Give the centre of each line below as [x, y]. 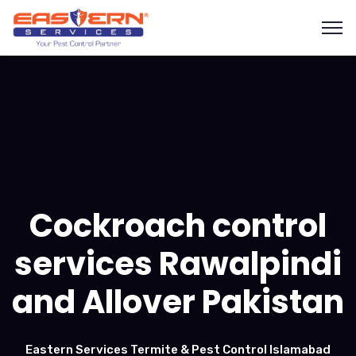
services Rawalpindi [178, 264]
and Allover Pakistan [178, 302]
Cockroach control [178, 226]
